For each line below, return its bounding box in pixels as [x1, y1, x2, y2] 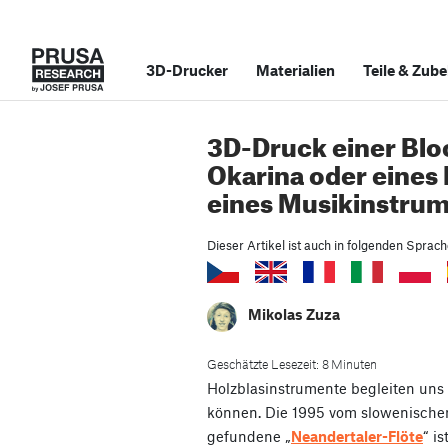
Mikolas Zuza [248, 305, 340, 324]
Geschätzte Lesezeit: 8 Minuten [207, 356, 377, 373]
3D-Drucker [146, 61, 228, 79]
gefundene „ [207, 427, 291, 446]
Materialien [256, 61, 335, 79]
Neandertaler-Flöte [291, 427, 423, 446]
